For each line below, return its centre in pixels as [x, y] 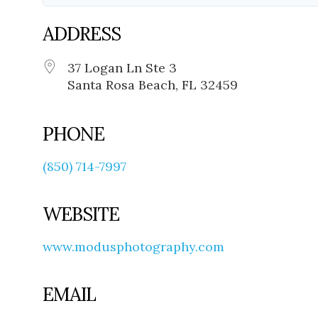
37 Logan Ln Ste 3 [122, 68]
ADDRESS [82, 34]
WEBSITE [81, 214]
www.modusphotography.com [133, 247]
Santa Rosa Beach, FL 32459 [153, 85]
